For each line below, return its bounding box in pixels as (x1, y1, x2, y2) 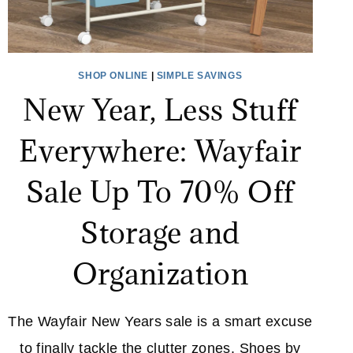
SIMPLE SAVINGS (156, 69, 243, 81)
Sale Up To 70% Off (26, 172, 295, 210)
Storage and (80, 213, 240, 251)
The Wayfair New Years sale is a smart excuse (8, 313, 313, 329)
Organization (72, 254, 248, 292)
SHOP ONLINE (78, 69, 149, 81)
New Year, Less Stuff (23, 90, 298, 128)
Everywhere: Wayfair (19, 131, 302, 169)
